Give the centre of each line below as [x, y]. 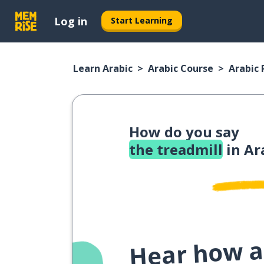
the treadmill [176, 149]
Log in [71, 21]
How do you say [184, 132]
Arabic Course [181, 68]
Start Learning [142, 20]
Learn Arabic [103, 68]
